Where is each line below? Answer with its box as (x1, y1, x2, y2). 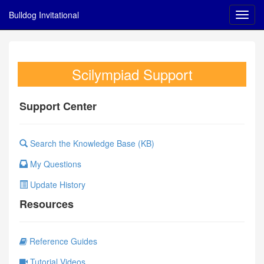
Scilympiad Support (71, 64, 193, 84)
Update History (28, 179, 85, 190)
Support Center (19, 98, 97, 114)
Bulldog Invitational (9, 9, 79, 21)
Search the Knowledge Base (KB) (28, 137, 154, 149)
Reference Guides (27, 235, 97, 247)
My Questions (28, 158, 81, 170)
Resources (19, 196, 74, 212)
